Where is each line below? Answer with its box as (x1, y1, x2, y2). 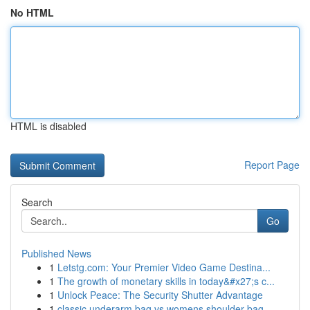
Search (21, 195, 53, 209)
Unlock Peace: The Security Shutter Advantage (57, 288, 263, 302)
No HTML (10, 6, 54, 19)
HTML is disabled (10, 119, 86, 133)
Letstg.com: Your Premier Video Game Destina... (57, 260, 271, 274)
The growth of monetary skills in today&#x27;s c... (57, 274, 275, 288)
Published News (21, 246, 91, 260)
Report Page (244, 158, 300, 172)
